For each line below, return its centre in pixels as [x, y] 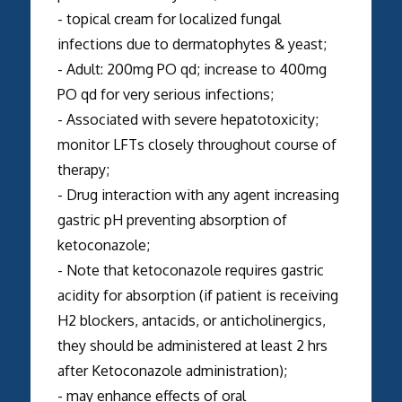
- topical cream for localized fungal [169, 18]
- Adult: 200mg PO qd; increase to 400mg [192, 69]
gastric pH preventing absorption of [172, 219]
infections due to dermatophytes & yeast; [192, 44]
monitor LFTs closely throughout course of [197, 144]
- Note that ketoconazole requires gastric [190, 270]
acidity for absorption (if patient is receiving [197, 295]
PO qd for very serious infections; [165, 94]
